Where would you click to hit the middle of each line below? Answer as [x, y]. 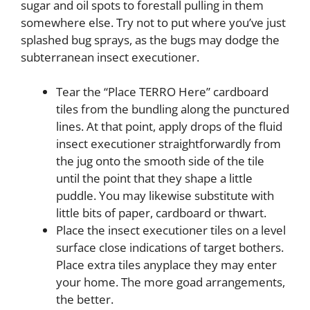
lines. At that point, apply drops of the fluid [169, 127]
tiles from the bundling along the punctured [173, 109]
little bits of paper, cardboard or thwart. [161, 213]
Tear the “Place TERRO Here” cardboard [162, 92]
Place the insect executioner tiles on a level [171, 230]
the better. [85, 300]
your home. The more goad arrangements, [171, 282]
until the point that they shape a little [154, 179]
